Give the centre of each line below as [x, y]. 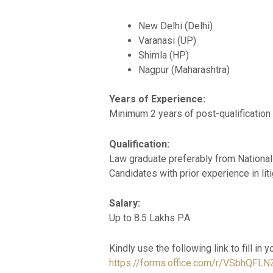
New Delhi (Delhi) [175, 26]
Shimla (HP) [163, 55]
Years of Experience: [157, 99]
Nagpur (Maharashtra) [184, 70]
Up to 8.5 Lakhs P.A [149, 218]
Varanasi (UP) [167, 41]
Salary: [124, 204]
